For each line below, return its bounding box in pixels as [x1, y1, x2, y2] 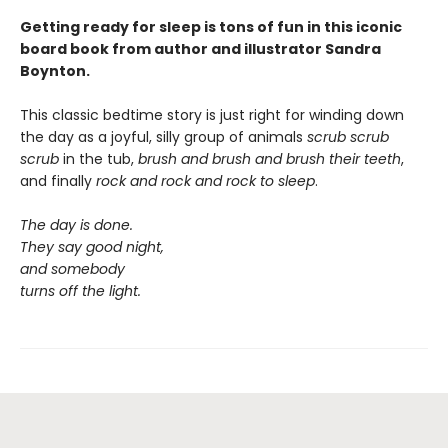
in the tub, [59, 149, 138, 169]
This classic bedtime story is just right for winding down [20, 105, 404, 125]
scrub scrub [307, 127, 389, 147]
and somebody [20, 259, 125, 279]
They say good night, [20, 237, 164, 257]
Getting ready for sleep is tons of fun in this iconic [20, 17, 402, 37]
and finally [20, 171, 96, 191]
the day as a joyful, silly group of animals [20, 127, 307, 147]
